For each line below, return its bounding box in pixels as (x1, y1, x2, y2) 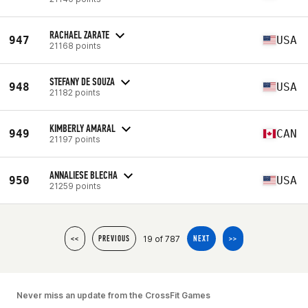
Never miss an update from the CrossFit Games (16, 290, 210, 300)
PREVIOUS (98, 234, 130, 243)
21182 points (49, 87, 100, 98)
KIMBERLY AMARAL (49, 121, 115, 135)
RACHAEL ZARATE (49, 27, 109, 41)
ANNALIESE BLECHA (49, 168, 118, 181)
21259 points (49, 180, 101, 191)
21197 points (49, 133, 100, 144)
